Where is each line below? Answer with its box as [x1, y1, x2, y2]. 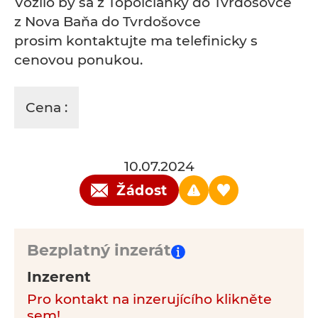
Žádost [116, 182, 168, 199]
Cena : [26, 99, 67, 116]
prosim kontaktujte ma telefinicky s [14, 33, 258, 49]
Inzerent [27, 268, 91, 285]
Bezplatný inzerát [27, 241, 171, 260]
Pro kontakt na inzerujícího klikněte [27, 291, 272, 307]
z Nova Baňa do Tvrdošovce [14, 13, 201, 30]
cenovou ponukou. [14, 52, 143, 68]
